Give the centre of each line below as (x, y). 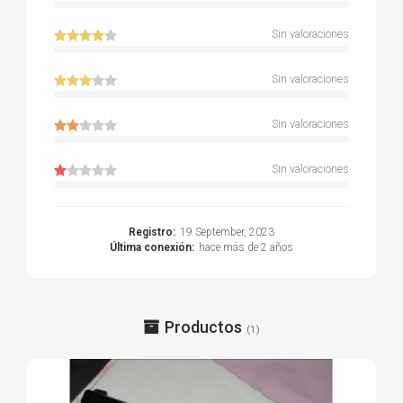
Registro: (152, 232)
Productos (203, 327)
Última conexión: (152, 247)
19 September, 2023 (227, 232)
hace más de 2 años (246, 247)
